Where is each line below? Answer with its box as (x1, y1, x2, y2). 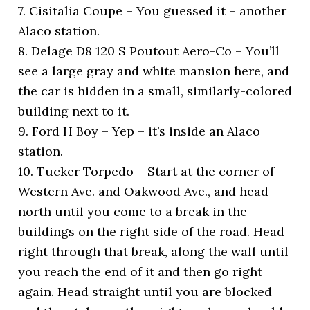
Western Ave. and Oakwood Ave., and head (18, 183, 269, 199)
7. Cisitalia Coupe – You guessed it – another (18, 2, 287, 19)
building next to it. (18, 102, 130, 119)
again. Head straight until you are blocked (18, 283, 273, 300)
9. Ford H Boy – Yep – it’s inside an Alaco (18, 122, 261, 139)
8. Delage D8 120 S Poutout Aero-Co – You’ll (18, 42, 280, 59)
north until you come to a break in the (18, 203, 248, 219)
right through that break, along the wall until (18, 243, 289, 259)
